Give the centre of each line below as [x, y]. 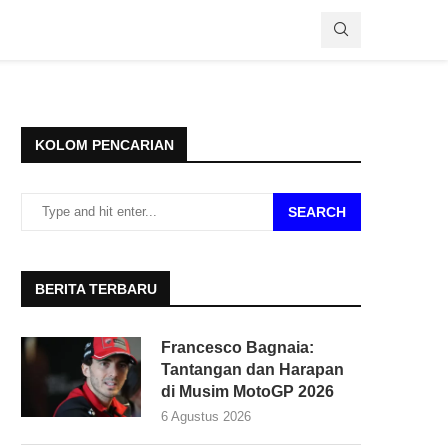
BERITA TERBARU [96, 288]
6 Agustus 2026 [206, 416]
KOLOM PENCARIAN [104, 144]
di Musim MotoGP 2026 [247, 391]
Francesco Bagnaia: [237, 347]
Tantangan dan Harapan [252, 369]
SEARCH [317, 211]
